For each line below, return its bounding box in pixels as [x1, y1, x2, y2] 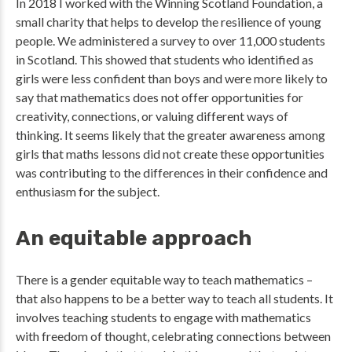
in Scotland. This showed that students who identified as [16, 52, 313, 67]
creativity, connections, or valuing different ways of [16, 108, 288, 123]
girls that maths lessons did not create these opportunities [16, 146, 324, 161]
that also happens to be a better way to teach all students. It [16, 291, 333, 306]
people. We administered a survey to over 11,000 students [16, 33, 325, 48]
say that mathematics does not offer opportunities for [16, 90, 303, 104]
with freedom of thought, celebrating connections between [16, 328, 331, 343]
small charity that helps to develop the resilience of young [16, 14, 321, 29]
